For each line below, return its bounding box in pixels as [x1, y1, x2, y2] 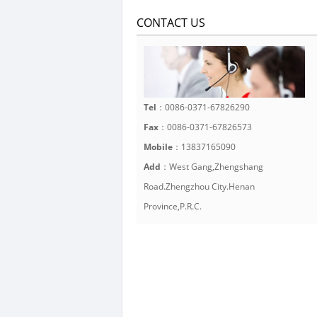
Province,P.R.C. [144, 200, 202, 212]
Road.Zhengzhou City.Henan [144, 180, 255, 192]
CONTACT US [137, 15, 205, 30]
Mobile [144, 140, 173, 153]
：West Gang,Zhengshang [161, 160, 263, 173]
